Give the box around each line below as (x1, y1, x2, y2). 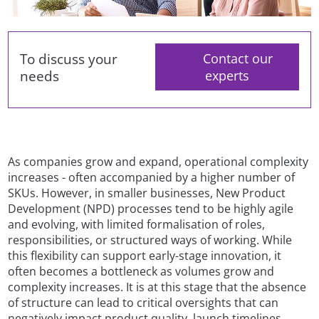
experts (204, 67, 249, 85)
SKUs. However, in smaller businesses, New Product (8, 184, 286, 201)
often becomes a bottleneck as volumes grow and (8, 263, 275, 279)
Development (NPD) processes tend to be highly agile (8, 200, 294, 216)
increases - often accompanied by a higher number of (8, 169, 296, 185)
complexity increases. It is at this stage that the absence (8, 278, 307, 295)
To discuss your (20, 49, 118, 68)
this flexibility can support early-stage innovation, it (8, 247, 282, 263)
